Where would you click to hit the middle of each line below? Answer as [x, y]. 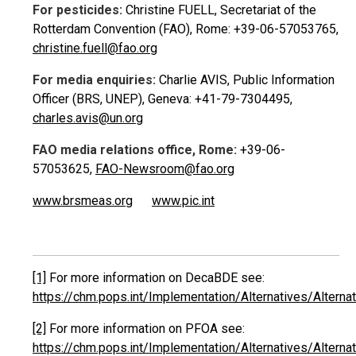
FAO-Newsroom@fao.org [165, 168]
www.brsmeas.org [83, 200]
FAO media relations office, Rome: [135, 149]
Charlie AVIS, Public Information [245, 79]
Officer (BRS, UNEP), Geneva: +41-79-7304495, [163, 99]
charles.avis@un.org [88, 118]
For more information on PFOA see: [145, 328]
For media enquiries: [94, 79]
